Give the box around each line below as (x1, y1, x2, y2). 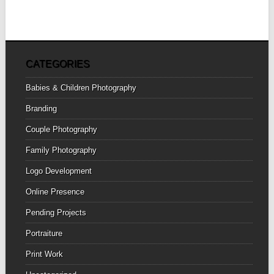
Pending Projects (25, 208, 86, 218)
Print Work (25, 250, 63, 259)
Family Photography (25, 146, 97, 155)
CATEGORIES (25, 59, 90, 70)
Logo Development (25, 166, 92, 176)
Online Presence (25, 187, 84, 197)
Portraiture (25, 229, 62, 239)
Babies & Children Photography (25, 83, 136, 93)
